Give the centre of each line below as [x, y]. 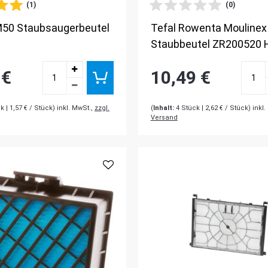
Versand [164, 117]
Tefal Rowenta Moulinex [208, 28]
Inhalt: [163, 108]
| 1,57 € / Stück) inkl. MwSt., [49, 108]
